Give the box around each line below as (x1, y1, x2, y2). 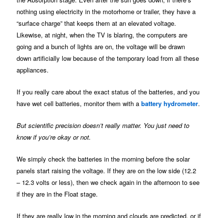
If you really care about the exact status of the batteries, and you (17, 87, 200, 96)
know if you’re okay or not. (17, 132, 91, 142)
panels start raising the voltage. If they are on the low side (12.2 (17, 165, 197, 175)
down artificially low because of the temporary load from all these (17, 53, 200, 63)
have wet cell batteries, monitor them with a (17, 98, 142, 108)
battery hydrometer (141, 98, 199, 108)
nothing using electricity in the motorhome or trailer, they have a (17, 6, 196, 16)
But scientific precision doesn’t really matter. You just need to (17, 120, 190, 130)
